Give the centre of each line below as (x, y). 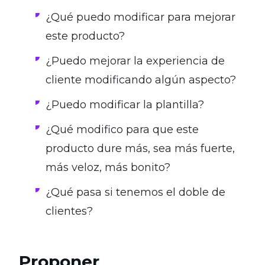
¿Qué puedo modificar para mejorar (140, 17)
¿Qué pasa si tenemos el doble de (135, 193)
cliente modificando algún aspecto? (141, 80)
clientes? (69, 211)
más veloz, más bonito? (108, 168)
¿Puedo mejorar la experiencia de (135, 61)
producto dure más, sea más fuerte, (140, 149)
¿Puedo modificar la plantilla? (125, 105)
